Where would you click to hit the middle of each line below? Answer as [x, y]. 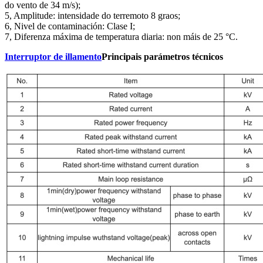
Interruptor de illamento [53, 57]
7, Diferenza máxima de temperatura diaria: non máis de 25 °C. [121, 37]
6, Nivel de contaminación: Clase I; [70, 26]
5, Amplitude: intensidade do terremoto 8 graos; [92, 16]
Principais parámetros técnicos [162, 57]
